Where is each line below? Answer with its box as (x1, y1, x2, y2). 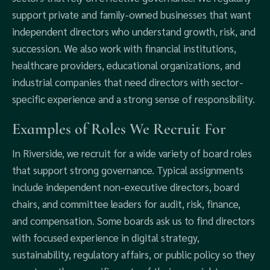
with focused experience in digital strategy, (12, 231, 199, 244)
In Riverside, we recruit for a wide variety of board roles (12, 146, 252, 160)
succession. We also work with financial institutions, (12, 42, 236, 55)
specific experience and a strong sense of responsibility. (12, 92, 255, 105)
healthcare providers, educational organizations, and (12, 58, 240, 72)
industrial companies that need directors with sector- (12, 75, 243, 89)
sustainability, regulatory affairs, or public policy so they (12, 248, 255, 261)
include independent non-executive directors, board (12, 180, 239, 193)
